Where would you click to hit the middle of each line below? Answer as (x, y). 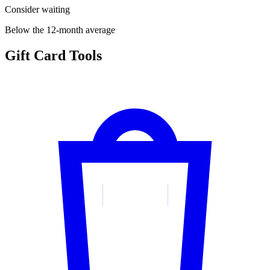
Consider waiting (37, 10)
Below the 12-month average (60, 30)
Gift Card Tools (53, 56)
